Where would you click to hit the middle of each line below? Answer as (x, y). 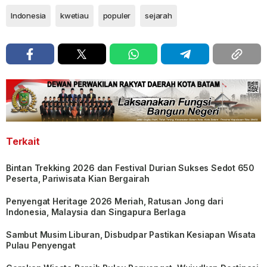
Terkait (23, 141)
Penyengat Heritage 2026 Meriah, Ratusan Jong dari (115, 201)
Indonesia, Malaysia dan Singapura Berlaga (96, 212)
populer (117, 15)
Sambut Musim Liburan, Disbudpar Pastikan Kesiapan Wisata (131, 234)
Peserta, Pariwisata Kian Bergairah (78, 178)
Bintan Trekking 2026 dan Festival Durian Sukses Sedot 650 (131, 167)
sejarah (159, 15)
